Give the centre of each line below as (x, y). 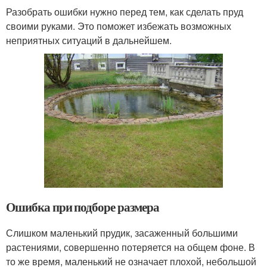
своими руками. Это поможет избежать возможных (119, 26)
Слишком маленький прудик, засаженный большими (122, 232)
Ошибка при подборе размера (83, 207)
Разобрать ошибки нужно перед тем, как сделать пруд (125, 11)
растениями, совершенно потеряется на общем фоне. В (131, 247)
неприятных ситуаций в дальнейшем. (89, 40)
